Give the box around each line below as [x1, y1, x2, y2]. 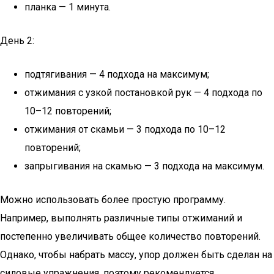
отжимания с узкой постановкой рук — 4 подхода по [24, 87, 262, 98]
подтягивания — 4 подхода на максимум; [24, 68, 209, 80]
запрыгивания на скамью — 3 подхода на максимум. [24, 160, 264, 172]
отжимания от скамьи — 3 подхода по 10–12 [24, 124, 226, 135]
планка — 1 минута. [24, 1, 111, 13]
